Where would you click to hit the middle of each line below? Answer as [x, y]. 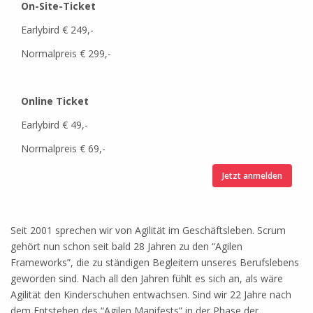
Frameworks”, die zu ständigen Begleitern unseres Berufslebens [155, 262]
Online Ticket [55, 101]
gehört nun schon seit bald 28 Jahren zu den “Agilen [126, 246]
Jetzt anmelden [252, 176]
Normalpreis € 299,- [66, 53]
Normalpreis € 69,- [63, 148]
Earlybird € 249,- [57, 30]
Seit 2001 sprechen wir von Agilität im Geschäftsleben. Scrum [148, 230]
